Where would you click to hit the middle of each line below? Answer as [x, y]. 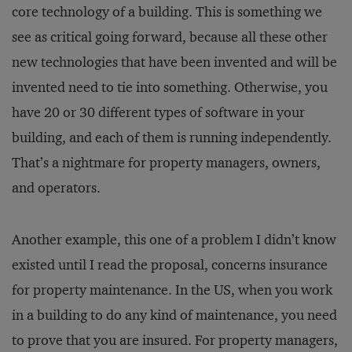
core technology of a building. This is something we [167, 12]
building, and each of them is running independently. [172, 137]
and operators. [56, 188]
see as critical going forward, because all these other [170, 37]
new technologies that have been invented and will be [174, 62]
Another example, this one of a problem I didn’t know [174, 240]
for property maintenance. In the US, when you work [172, 290]
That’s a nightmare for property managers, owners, [166, 163]
